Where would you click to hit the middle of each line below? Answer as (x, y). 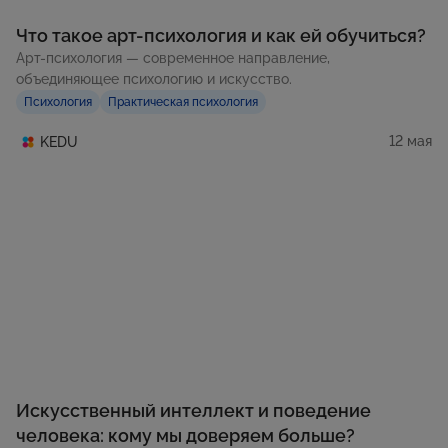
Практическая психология (183, 101)
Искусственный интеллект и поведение (193, 411)
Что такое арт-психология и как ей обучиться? (221, 35)
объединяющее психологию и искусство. (154, 78)
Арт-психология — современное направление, (173, 57)
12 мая (410, 141)
